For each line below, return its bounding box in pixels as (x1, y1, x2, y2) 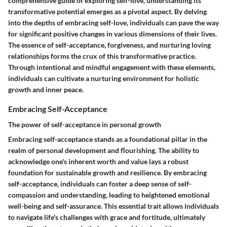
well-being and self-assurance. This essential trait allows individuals (8, 202, 219, 211)
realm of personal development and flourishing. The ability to (8, 146, 199, 155)
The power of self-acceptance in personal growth (8, 120, 161, 129)
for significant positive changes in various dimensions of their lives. (8, 29, 217, 38)
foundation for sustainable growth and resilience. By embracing (8, 168, 207, 177)
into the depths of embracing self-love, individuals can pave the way (8, 18, 219, 27)
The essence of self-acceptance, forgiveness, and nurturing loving (8, 40, 211, 49)
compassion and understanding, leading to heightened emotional (8, 191, 210, 200)
